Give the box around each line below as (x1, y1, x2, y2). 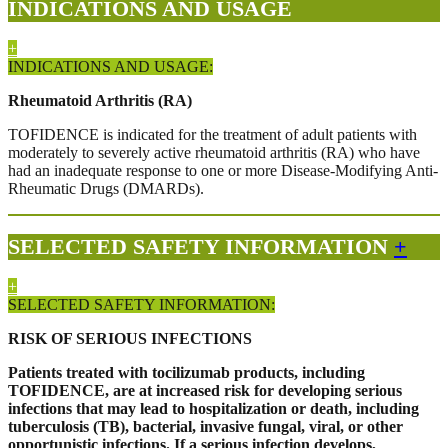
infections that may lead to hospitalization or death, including (8, 400, 419, 418)
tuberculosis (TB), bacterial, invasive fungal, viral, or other (8, 418, 403, 436)
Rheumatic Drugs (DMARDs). (8, 180, 204, 198)
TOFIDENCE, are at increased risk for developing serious (8, 382, 402, 400)
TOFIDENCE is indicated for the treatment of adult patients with (8, 126, 417, 144)
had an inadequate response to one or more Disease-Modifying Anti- (8, 162, 438, 180)
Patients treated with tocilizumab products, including (8, 364, 365, 382)
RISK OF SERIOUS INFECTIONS (8, 330, 252, 348)
